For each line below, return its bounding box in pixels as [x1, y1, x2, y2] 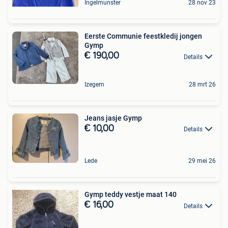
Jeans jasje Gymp [84, 113, 142, 122]
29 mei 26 [188, 157, 216, 165]
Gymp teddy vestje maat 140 [84, 190, 177, 199]
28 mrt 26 [189, 80, 216, 88]
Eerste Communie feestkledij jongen [84, 32, 202, 41]
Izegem [84, 80, 104, 88]
